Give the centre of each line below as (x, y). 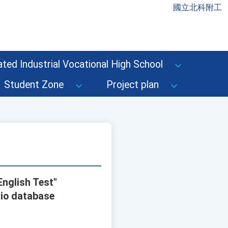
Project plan (133, 85)
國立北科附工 (197, 7)
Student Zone (34, 85)
